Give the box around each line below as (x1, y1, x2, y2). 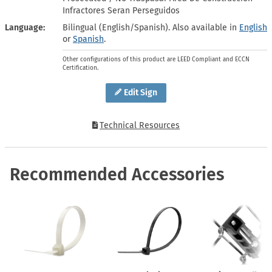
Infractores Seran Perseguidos (63, 5, 180, 16)
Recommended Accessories (10, 164, 224, 185)
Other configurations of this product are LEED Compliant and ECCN (63, 55, 250, 63)
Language (5, 22, 43, 33)
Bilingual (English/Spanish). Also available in (63, 22, 239, 33)
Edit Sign (123, 87, 157, 98)
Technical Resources (100, 120, 180, 131)
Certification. (63, 64, 98, 72)
